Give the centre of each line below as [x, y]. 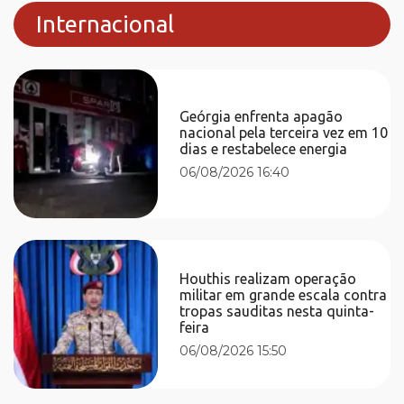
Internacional [105, 24]
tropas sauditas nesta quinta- [277, 311]
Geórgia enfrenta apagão [262, 116]
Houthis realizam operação [268, 278]
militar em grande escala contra [284, 294]
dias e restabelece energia [264, 148]
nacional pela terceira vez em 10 [284, 132]
